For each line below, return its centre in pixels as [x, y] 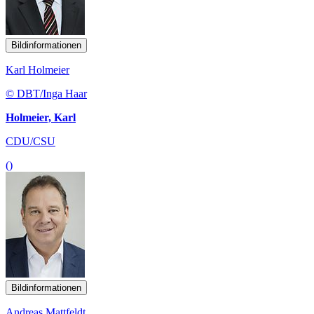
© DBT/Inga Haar [46, 93]
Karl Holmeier [37, 69]
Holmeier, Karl [41, 117]
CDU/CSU [30, 141]
